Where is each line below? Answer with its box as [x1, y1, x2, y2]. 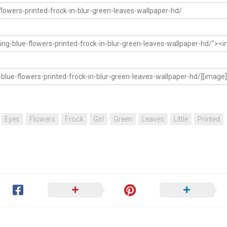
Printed [198, 115, 220, 124]
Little [174, 115, 188, 124]
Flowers [29, 115, 55, 124]
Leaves [142, 115, 164, 124]
